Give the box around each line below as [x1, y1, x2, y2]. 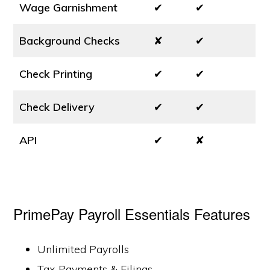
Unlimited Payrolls [37, 242, 130, 256]
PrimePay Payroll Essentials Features [13, 203, 251, 224]
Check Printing [19, 67, 93, 81]
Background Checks [19, 34, 121, 48]
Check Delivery [19, 100, 95, 114]
